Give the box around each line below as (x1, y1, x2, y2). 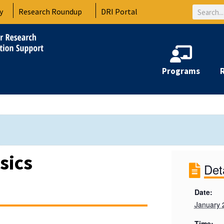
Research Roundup (18, 6, 82, 16)
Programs (162, 65, 200, 76)
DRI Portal (101, 6, 138, 16)
